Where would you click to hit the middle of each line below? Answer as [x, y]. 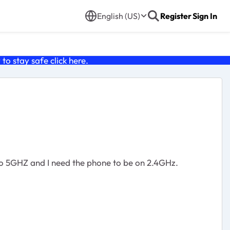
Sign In [205, 16]
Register [176, 16]
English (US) [119, 16]
